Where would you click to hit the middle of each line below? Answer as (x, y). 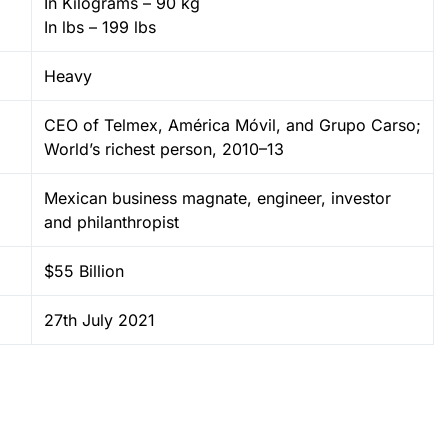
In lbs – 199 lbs (100, 26)
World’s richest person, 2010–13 (164, 148)
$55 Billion (84, 270)
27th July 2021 (99, 319)
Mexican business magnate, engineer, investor (217, 197)
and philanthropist (111, 221)
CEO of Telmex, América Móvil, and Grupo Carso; (232, 124)
